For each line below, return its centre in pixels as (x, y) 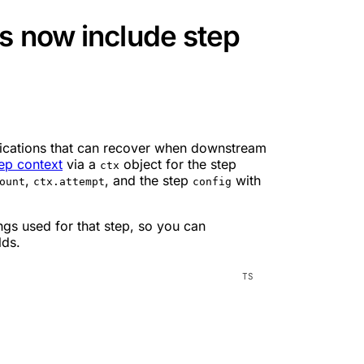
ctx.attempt (69, 181)
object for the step (178, 164)
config (212, 181)
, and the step (149, 180)
